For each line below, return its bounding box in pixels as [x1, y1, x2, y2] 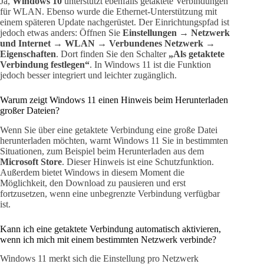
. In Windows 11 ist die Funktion [90, 59, 211, 70]
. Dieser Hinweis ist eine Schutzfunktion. [62, 156, 214, 167]
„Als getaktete [169, 48, 225, 59]
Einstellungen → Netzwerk [123, 27, 230, 38]
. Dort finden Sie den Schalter [56, 48, 169, 59]
